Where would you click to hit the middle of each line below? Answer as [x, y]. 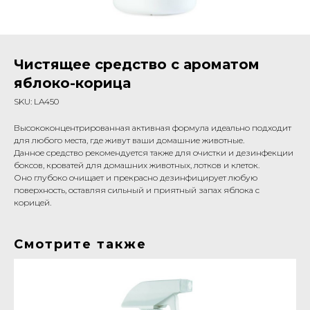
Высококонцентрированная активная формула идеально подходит [153, 128]
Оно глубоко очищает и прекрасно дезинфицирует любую [136, 177]
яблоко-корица [72, 83]
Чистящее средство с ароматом [137, 64]
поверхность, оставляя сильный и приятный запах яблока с [137, 190]
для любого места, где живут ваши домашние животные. [129, 140]
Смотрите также [80, 244]
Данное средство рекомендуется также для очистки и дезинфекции [154, 153]
